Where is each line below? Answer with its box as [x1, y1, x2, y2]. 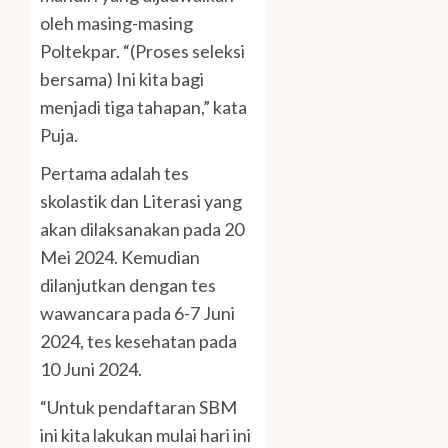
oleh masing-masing [40, 12, 193, 35]
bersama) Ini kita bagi [40, 68, 204, 91]
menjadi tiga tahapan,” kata [40, 96, 247, 119]
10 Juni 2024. [40, 358, 142, 381]
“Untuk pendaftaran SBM [40, 396, 237, 419]
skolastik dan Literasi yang [40, 190, 242, 213]
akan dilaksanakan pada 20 [40, 218, 244, 241]
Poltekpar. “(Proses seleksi [40, 40, 245, 63]
